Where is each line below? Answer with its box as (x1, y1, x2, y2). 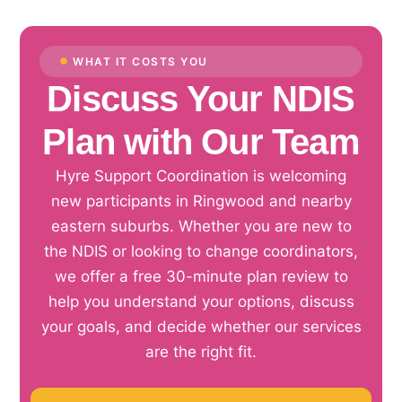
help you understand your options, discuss (48, 292, 354, 310)
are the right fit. (145, 342, 257, 361)
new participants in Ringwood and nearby (50, 191, 352, 210)
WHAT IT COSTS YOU (73, 54, 208, 68)
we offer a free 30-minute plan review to (54, 267, 348, 285)
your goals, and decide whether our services (40, 317, 362, 336)
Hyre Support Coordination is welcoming (56, 166, 346, 185)
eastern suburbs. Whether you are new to (50, 216, 352, 235)
